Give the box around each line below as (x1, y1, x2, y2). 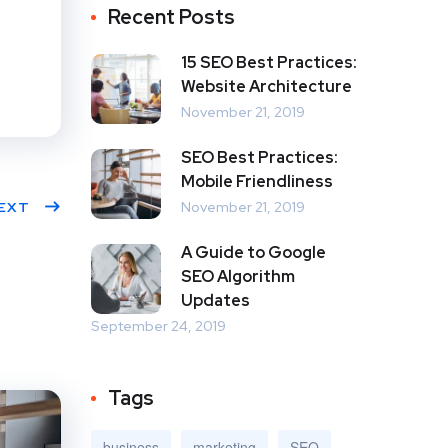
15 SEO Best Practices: (181, 51, 357, 73)
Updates (181, 289, 250, 311)
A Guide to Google (181, 241, 326, 263)
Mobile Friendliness (181, 170, 333, 192)
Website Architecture (181, 75, 352, 97)
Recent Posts (108, 3, 235, 30)
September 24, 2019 (91, 316, 226, 335)
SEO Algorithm (181, 265, 295, 287)
